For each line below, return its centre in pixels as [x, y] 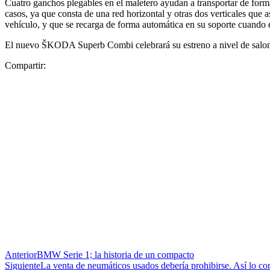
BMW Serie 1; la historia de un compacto [115, 254]
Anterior [21, 254]
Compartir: [25, 65]
